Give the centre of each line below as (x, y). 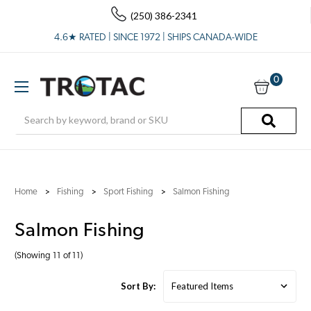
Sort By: (138, 286)
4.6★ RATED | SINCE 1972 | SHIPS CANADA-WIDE (155, 38)
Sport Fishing (128, 192)
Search (30, 112)
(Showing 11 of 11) (49, 255)
